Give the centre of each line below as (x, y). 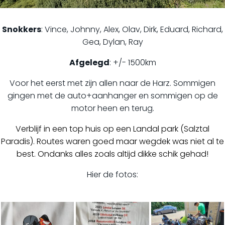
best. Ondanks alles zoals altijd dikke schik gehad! (113, 154)
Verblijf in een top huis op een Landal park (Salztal (113, 129)
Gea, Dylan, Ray (113, 42)
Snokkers (22, 29)
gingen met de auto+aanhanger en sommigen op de (113, 96)
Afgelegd (89, 63)
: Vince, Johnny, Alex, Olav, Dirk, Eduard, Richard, (132, 29)
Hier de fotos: (113, 175)
